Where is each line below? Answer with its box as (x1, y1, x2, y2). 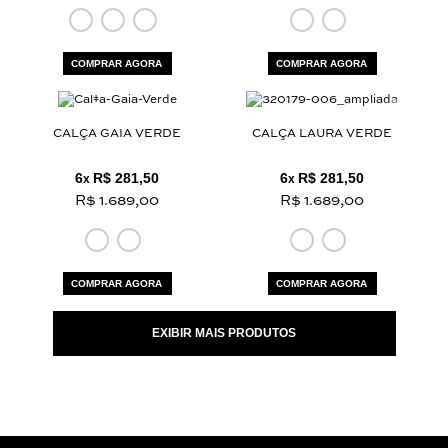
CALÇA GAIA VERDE (53, 127, 182, 140)
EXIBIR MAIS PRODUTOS (152, 325, 296, 340)
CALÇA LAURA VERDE (252, 127, 393, 140)
